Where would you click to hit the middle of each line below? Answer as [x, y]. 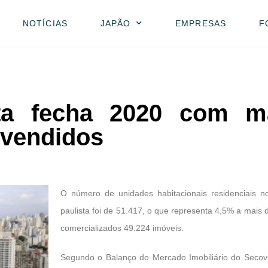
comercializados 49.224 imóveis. [122, 228]
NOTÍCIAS [45, 23]
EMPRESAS [201, 23]
